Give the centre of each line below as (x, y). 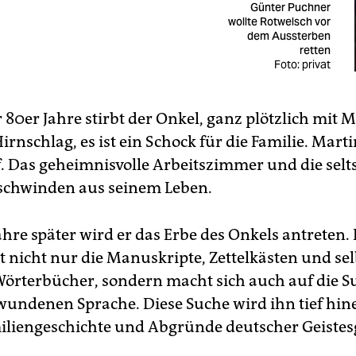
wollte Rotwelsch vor (279, 22)
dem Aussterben (288, 36)
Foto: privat (302, 65)
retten (315, 50)
